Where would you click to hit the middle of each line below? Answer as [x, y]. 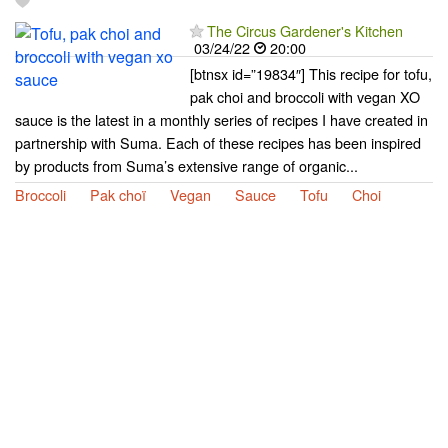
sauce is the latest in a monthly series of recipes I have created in [221, 119]
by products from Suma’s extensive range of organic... [186, 165]
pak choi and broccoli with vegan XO [305, 96]
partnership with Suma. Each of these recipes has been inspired [218, 142]
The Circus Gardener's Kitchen [305, 30]
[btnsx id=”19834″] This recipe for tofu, [311, 73]
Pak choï [118, 194]
